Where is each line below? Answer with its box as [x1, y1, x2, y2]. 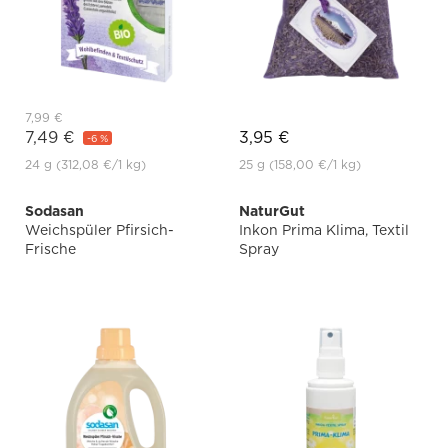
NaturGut [239, 203, 305, 220]
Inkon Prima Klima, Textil [239, 222, 409, 239]
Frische [25, 241, 76, 258]
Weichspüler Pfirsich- [25, 222, 174, 239]
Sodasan [25, 203, 84, 220]
